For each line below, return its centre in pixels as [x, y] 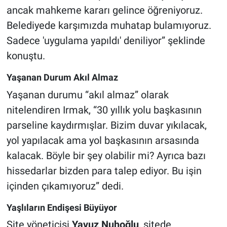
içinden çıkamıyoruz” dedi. [65, 186]
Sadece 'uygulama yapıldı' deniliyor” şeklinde [106, 41]
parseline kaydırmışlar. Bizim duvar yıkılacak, [106, 125]
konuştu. [26, 56]
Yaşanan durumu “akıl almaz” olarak [87, 94]
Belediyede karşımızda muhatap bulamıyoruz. [109, 26]
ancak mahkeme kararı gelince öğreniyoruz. [104, 10]
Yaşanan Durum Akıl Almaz [62, 78]
